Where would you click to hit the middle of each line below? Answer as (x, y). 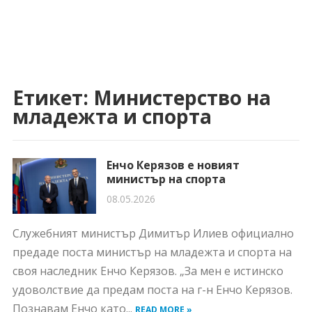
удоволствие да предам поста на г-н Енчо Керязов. (152, 290)
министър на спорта (166, 179)
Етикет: (53, 97)
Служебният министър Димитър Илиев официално (153, 233)
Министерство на (182, 97)
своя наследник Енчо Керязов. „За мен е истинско (148, 271)
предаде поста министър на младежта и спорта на (152, 252)
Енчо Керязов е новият (173, 165)
